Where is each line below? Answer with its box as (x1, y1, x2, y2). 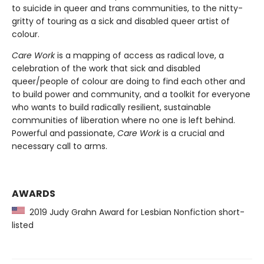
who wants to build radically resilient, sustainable (12, 101, 211, 113)
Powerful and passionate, (12, 127, 117, 139)
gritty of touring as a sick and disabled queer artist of (12, 15, 230, 27)
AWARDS (12, 186, 55, 200)
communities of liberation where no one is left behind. (12, 114, 235, 126)
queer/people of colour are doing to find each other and (12, 75, 245, 87)
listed (12, 219, 34, 231)
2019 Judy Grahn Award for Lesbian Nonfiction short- (25, 206, 245, 218)
